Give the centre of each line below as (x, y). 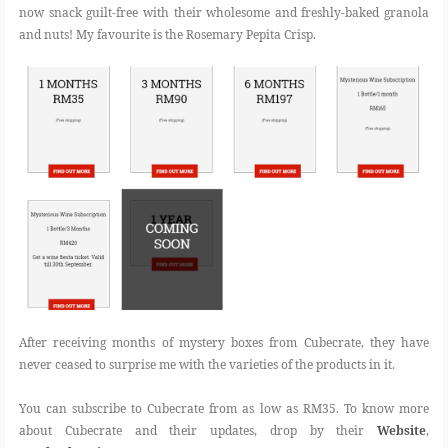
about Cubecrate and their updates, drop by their (198, 430)
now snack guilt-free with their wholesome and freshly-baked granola (224, 13)
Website (401, 430)
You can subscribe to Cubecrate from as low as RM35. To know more (224, 408)
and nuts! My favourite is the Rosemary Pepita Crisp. (167, 35)
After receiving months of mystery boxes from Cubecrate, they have (224, 342)
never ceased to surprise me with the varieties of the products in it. (207, 364)
